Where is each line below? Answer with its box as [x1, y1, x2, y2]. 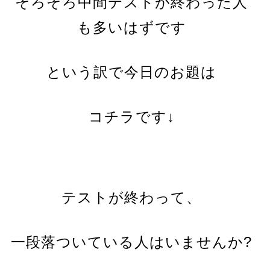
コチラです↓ [88, 108, 175, 125]
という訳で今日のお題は [46, 64, 217, 80]
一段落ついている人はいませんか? [11, 234, 253, 250]
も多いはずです [77, 19, 186, 36]
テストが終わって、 [61, 189, 202, 206]
